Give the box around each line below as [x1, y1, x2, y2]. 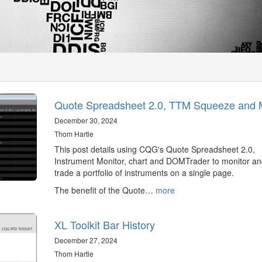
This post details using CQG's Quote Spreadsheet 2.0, [54, 143, 255, 155]
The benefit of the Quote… [54, 184, 156, 196]
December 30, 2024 [54, 115, 118, 125]
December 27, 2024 [54, 235, 118, 245]
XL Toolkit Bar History [54, 217, 155, 232]
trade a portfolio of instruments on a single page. [54, 167, 234, 178]
